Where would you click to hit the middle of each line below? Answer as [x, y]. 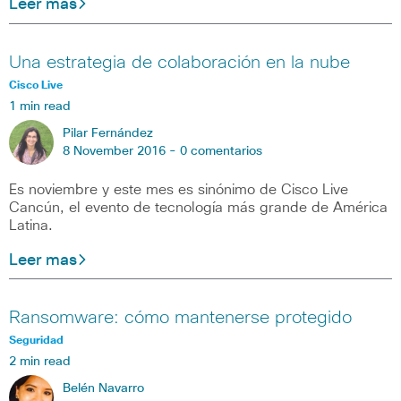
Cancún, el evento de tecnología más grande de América [198, 207]
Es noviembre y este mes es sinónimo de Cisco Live [179, 189]
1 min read [40, 106]
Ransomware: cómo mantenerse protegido [180, 318]
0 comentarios [221, 151]
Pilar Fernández [108, 133]
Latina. [31, 225]
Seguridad [36, 341]
